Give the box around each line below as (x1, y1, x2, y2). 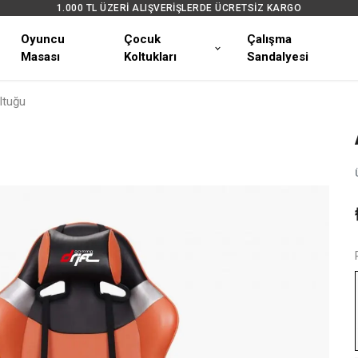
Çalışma (247, 32, 292, 46)
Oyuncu (20, 32, 65, 46)
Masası (20, 50, 60, 64)
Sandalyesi (247, 50, 309, 64)
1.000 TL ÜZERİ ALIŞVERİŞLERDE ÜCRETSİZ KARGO (56, 2, 302, 14)
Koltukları (123, 50, 177, 64)
